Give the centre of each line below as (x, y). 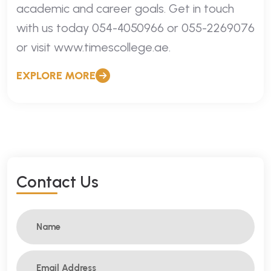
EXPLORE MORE (56, 75)
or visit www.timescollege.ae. (93, 47)
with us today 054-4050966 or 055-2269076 (135, 28)
